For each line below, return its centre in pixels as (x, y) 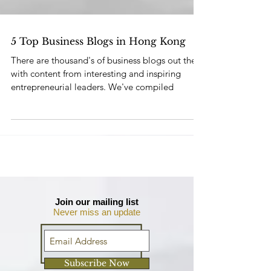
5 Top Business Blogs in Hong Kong (98, 60)
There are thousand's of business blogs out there (107, 80)
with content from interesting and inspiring (96, 93)
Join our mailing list (97, 221)
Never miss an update (97, 231)
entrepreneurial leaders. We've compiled (92, 106)
